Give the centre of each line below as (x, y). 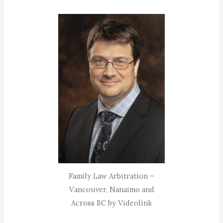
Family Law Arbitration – (111, 176)
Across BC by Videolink (111, 203)
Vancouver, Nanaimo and (111, 190)
